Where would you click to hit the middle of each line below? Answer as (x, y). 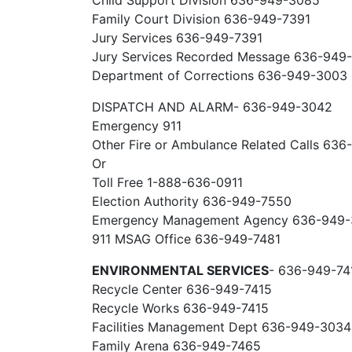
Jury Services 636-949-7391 (177, 38)
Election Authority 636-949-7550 (192, 201)
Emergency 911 (137, 126)
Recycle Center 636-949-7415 (182, 289)
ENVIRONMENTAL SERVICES (180, 270)
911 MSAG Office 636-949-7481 (186, 239)
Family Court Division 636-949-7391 (201, 19)
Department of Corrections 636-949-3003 (220, 75)
